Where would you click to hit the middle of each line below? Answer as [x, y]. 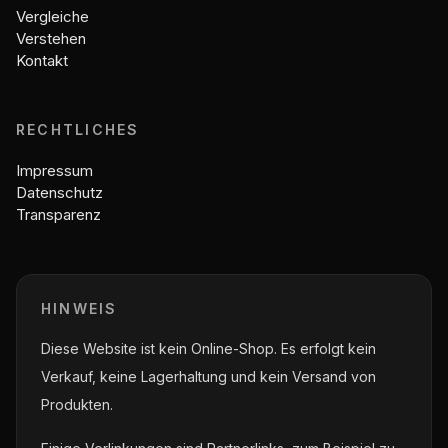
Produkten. [77, 404]
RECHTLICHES [78, 129]
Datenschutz [59, 192]
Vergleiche [52, 16]
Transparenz [58, 214]
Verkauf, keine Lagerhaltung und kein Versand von [208, 376]
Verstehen [51, 38]
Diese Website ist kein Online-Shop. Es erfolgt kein [208, 348]
